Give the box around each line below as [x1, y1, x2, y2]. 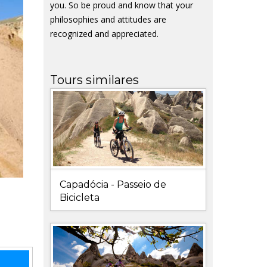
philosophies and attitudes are [49, 14, 166, 25]
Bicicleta [59, 192, 100, 204]
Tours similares [49, 73, 139, 87]
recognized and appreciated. [49, 28, 159, 39]
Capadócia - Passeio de [59, 179, 166, 191]
